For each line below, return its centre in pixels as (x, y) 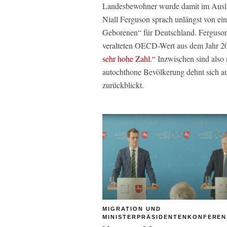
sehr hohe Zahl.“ (129, 59)
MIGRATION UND (132, 209)
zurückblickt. (123, 85)
